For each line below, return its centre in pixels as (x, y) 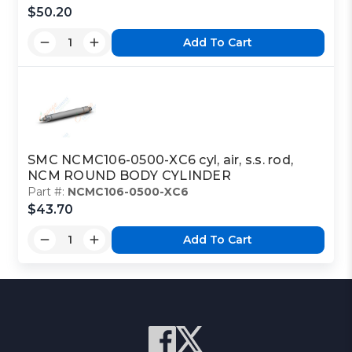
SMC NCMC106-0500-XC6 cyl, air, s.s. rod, (161, 160)
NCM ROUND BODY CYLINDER (129, 176)
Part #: (48, 192)
